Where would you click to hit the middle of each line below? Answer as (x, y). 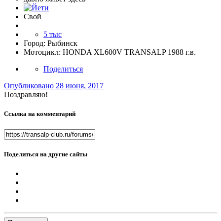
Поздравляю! (26, 95)
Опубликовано (30, 86)
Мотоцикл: (42, 52)
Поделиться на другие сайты (46, 154)
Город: (35, 43)
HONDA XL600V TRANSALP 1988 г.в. (129, 52)
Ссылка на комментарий (40, 114)
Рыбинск (62, 43)
